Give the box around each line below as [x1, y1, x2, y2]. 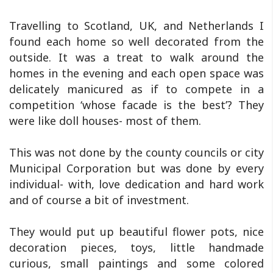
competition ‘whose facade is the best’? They [9, 97, 264, 112]
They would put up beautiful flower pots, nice [9, 224, 264, 239]
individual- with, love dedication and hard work [9, 176, 264, 191]
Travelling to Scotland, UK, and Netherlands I [9, 18, 264, 33]
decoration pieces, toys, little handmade [9, 239, 264, 255]
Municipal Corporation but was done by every [9, 160, 264, 175]
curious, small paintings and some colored [9, 255, 264, 271]
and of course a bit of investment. [9, 192, 189, 207]
